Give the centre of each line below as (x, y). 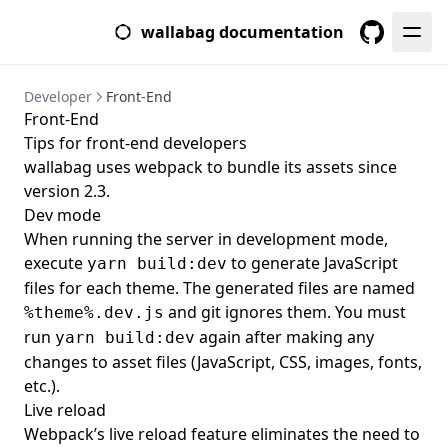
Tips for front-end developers (135, 143)
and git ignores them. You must (285, 312)
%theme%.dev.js (94, 312)
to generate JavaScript (312, 263)
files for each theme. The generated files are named (219, 288)
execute (55, 263)
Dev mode (62, 215)
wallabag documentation (242, 32)
